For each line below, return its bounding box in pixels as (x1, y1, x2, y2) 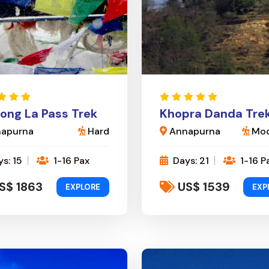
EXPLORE (65, 181, 100, 192)
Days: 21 (171, 154, 209, 167)
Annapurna (167, 124, 220, 138)
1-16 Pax (51, 154, 89, 167)
